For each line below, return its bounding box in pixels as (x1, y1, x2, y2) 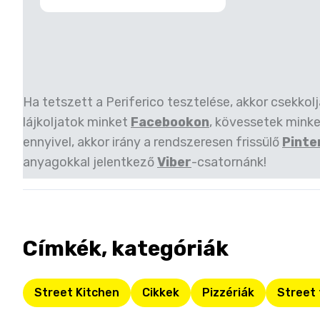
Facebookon (131, 114, 209, 130)
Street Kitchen (34, 286, 119, 299)
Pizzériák (202, 286, 254, 299)
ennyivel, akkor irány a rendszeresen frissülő (23, 134, 279, 150)
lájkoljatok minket (23, 114, 128, 130)
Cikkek (142, 286, 179, 299)
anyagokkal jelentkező (23, 154, 154, 170)
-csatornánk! (191, 154, 266, 170)
